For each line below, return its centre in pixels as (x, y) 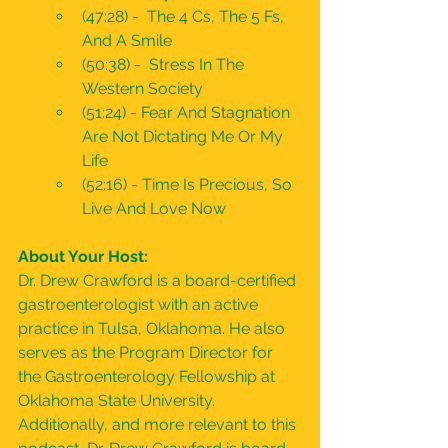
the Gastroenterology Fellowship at (148, 376)
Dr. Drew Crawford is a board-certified (159, 280)
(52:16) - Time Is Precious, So (189, 184)
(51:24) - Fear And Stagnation (188, 112)
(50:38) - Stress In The (165, 64)
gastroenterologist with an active (140, 304)
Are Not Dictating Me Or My (184, 136)
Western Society (142, 88)
